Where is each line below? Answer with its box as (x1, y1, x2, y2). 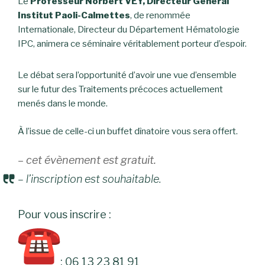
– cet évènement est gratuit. (18, 154, 156, 166)
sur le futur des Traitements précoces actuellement (18, 84, 223, 95)
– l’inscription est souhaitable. (18, 173, 161, 185)
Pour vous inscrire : (18, 208, 111, 221)
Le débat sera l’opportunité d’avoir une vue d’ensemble (18, 70, 237, 80)
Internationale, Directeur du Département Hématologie (18, 24, 240, 35)
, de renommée (130, 10, 190, 21)
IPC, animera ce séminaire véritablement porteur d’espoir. (18, 38, 247, 49)
